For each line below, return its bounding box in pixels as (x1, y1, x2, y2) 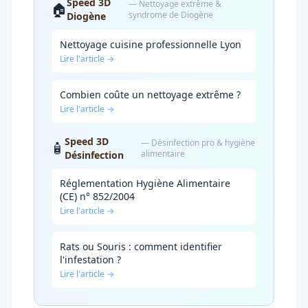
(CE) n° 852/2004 (60, 189, 135, 203)
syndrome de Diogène (128, 8, 213, 21)
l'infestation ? (60, 252, 121, 266)
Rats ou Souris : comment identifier (60, 239, 222, 253)
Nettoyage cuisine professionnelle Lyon (60, 37, 241, 51)
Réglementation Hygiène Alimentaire (60, 176, 230, 190)
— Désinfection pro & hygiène (141, 136, 256, 148)
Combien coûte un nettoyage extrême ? (60, 87, 241, 101)
